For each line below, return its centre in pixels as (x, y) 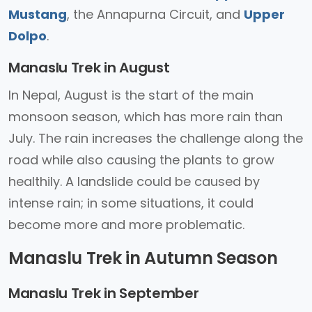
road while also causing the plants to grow (141, 160)
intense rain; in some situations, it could (131, 203)
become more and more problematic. (126, 225)
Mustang (38, 14)
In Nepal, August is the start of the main (131, 95)
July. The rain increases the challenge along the (156, 138)
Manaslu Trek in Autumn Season (143, 258)
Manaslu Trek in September (104, 293)
